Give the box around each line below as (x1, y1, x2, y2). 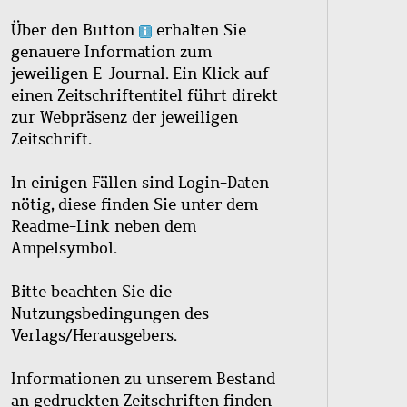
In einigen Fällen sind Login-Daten (11, 171, 269, 194)
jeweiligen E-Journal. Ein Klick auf (11, 62, 269, 84)
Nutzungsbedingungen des (11, 302, 209, 324)
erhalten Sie (152, 18, 246, 41)
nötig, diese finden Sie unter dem (11, 193, 258, 215)
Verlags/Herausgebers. (11, 323, 177, 346)
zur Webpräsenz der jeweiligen (11, 105, 238, 128)
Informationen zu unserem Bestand (11, 367, 275, 390)
